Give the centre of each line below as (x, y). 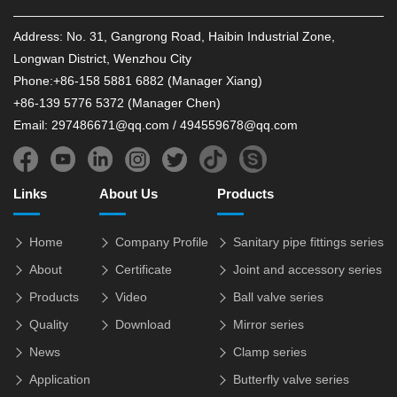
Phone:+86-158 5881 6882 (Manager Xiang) (138, 81)
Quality (49, 325)
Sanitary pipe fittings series (308, 242)
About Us (128, 194)
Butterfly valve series (291, 380)
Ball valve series (278, 297)
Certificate (144, 270)
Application (60, 380)
